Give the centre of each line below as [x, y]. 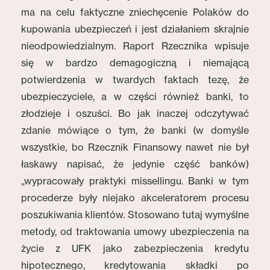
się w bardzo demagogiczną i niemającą [135, 63]
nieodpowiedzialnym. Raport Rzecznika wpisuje [135, 46]
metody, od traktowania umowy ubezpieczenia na [135, 231]
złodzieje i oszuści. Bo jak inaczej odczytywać [135, 113]
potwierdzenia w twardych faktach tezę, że [135, 80]
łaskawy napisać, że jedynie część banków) [135, 164]
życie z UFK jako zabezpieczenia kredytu [135, 248]
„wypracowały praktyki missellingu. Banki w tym [135, 181]
